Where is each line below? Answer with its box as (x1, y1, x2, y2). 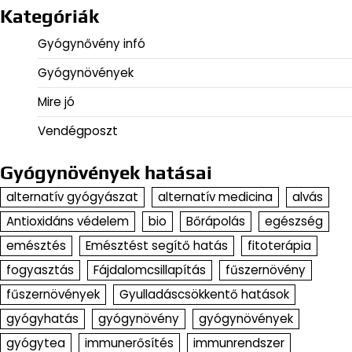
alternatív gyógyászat (6, 188, 138, 205)
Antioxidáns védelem (6, 212, 129, 229)
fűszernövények (6, 285, 100, 302)
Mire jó (38, 93, 75, 110)
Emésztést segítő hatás (86, 236, 228, 254)
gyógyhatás (6, 310, 79, 327)
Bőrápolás (186, 212, 245, 229)
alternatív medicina (158, 188, 273, 205)
